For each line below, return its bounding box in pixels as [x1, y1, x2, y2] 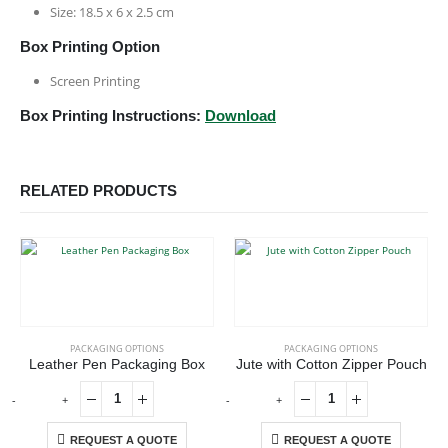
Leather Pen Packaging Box [29, 357, 205, 373]
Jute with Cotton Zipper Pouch [235, 357, 427, 373]
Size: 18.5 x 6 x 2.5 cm [49, 2, 174, 21]
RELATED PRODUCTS [20, 182, 177, 199]
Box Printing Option [20, 38, 160, 55]
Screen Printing [49, 71, 140, 90]
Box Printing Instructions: [20, 107, 205, 124]
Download [205, 107, 276, 124]
